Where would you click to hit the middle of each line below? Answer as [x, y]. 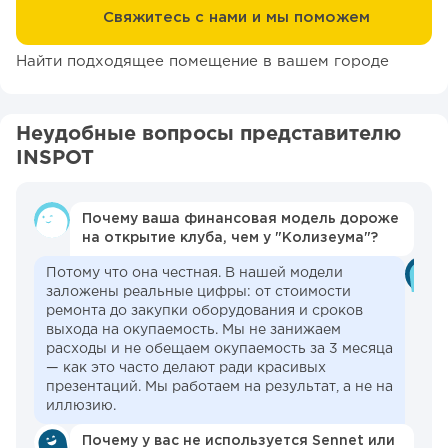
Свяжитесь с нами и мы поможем [236, 17]
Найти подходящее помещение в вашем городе [202, 62]
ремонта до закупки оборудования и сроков [204, 311]
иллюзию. [81, 406]
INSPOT [55, 158]
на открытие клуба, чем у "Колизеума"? [230, 238]
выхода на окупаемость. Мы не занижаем [193, 330]
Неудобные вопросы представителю [208, 134]
